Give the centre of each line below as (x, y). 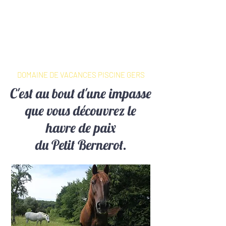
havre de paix (81, 128)
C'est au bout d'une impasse (81, 93)
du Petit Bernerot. (81, 145)
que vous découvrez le (81, 110)
